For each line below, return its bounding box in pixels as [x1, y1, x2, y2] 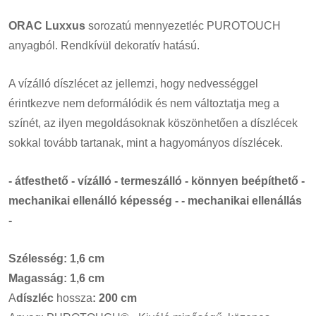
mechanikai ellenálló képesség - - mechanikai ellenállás [8, 194, 302, 207]
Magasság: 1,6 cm [8, 272, 104, 284]
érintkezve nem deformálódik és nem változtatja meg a [8, 97, 279, 109]
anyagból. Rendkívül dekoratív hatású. [8, 39, 200, 51]
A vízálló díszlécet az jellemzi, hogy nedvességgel [8, 77, 258, 90]
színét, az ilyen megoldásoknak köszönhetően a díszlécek [8, 116, 298, 129]
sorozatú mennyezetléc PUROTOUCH [85, 19, 281, 32]
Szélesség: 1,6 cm [8, 252, 104, 265]
